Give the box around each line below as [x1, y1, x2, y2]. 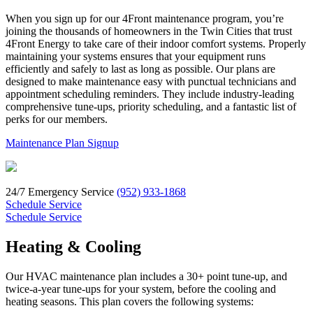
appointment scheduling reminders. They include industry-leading [6, 87, 294, 100]
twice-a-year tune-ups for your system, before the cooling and [6, 282, 276, 295]
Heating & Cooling [6, 237, 141, 256]
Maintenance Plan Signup [6, 136, 119, 149]
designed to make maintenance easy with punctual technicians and [6, 75, 296, 87]
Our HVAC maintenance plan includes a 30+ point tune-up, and [6, 270, 287, 282]
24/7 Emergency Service [6, 185, 114, 198]
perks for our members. [6, 112, 108, 125]
